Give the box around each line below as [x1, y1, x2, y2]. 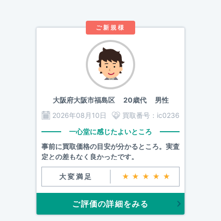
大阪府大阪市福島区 [52, 96, 115, 104]
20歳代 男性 [114, 96, 169, 104]
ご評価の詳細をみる [72, 199, 149, 209]
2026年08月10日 [52, 111, 107, 119]
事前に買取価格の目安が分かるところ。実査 [41, 142, 180, 150]
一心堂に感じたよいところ [69, 127, 152, 136]
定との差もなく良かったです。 [41, 152, 138, 161]
